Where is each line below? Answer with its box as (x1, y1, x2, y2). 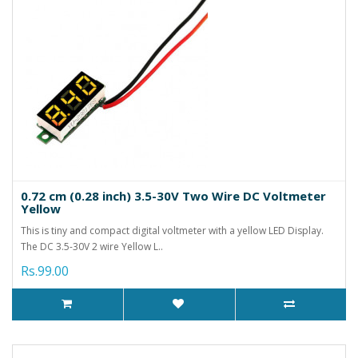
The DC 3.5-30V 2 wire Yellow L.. (21, 239, 163, 253)
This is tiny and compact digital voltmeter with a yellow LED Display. (21, 223, 324, 237)
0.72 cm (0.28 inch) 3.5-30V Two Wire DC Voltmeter (21, 187, 326, 204)
